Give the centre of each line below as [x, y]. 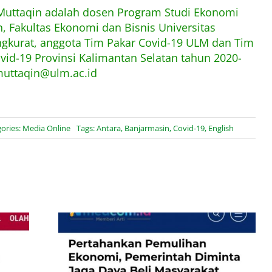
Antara [109, 128]
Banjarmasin [147, 128]
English [221, 128]
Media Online [47, 128]
